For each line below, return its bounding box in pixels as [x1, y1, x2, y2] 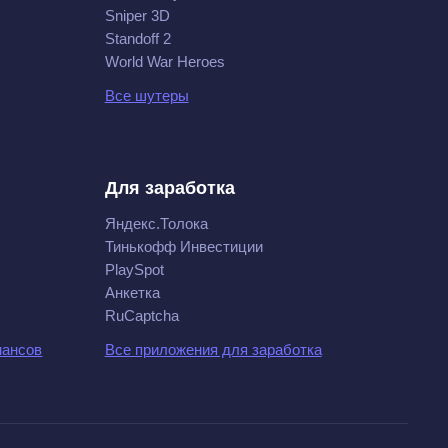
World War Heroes [104, 53, 225, 70]
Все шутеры [104, 87, 189, 104]
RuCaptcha [104, 307, 179, 324]
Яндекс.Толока [104, 215, 208, 232]
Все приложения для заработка [104, 341, 322, 358]
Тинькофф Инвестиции [104, 238, 263, 255]
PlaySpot [104, 261, 164, 278]
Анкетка [104, 284, 160, 301]
